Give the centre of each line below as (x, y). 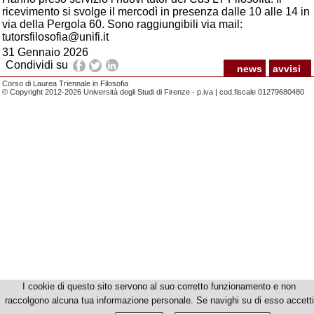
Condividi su (37, 65)
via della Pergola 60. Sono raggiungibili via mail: (122, 24)
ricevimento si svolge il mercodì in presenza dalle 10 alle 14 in (156, 12)
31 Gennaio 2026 (45, 52)
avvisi (287, 69)
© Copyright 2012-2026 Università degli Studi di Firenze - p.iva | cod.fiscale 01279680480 (153, 92)
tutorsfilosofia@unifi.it (55, 37)
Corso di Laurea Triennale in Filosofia (65, 83)
